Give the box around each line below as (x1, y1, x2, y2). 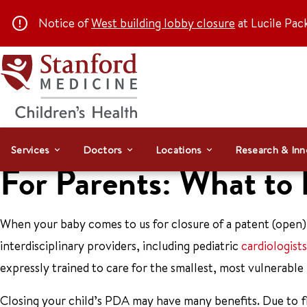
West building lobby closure (91, 14, 235, 32)
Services (11, 142, 50, 157)
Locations (155, 142, 202, 157)
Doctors (82, 142, 123, 157)
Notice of (38, 14, 91, 32)
